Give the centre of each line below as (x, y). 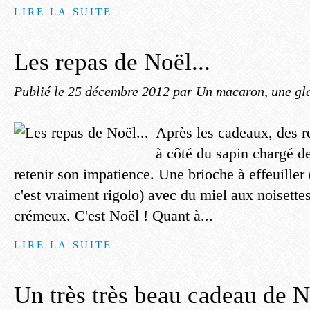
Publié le (41, 91)
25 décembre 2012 (120, 91)
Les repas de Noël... (112, 62)
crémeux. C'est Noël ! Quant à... (113, 216)
